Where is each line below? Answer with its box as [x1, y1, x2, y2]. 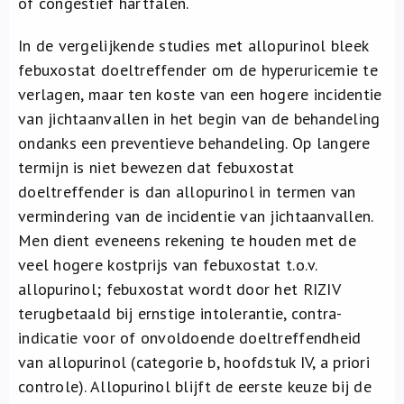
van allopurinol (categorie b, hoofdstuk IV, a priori [18, 352, 371, 372]
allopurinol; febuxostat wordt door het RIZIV [18, 279, 340, 299]
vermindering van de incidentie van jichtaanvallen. [18, 206, 373, 226]
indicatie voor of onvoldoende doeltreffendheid [18, 327, 362, 348]
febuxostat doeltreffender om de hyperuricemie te [18, 60, 378, 80]
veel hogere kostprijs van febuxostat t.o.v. [18, 254, 317, 275]
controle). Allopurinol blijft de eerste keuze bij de [18, 376, 372, 397]
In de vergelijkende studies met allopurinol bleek [18, 35, 369, 56]
